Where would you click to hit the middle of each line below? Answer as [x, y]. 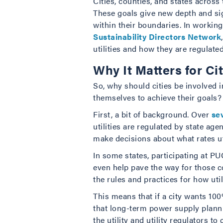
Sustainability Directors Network [157, 37]
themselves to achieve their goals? [157, 97]
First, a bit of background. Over [152, 114]
